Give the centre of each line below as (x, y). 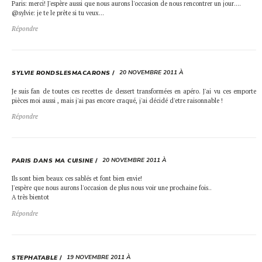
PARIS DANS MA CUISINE (53, 161)
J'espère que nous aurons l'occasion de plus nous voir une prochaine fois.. (112, 188)
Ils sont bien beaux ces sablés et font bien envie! (77, 179)
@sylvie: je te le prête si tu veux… (58, 13)
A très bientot (30, 197)
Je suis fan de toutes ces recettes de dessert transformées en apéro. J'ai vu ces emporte (134, 91)
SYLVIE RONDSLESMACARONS (61, 73)
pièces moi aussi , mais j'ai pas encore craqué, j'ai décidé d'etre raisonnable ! (117, 100)
